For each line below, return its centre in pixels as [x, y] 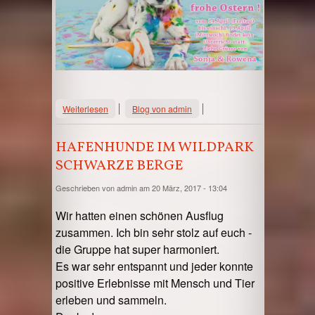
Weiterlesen [85, 109]
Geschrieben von [86, 188]
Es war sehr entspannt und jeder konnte [154, 266]
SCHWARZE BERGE [119, 166]
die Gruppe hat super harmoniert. [137, 250]
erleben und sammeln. [111, 300]
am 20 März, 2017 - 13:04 [182, 188]
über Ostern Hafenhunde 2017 [167, 106]
